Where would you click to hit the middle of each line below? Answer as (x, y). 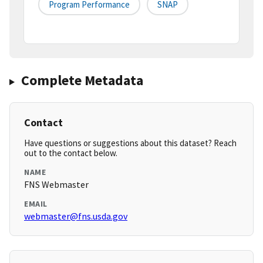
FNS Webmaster (56, 185)
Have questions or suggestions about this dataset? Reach (130, 143)
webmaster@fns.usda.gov (76, 216)
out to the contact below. (71, 153)
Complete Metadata (82, 80)
